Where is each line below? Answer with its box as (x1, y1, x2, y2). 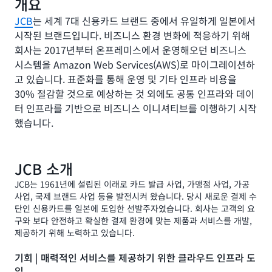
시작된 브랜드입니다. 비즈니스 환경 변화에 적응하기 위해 (15, 27, 250, 42)
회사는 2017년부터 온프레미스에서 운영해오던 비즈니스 (15, 42, 246, 57)
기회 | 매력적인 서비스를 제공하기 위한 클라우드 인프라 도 (15, 250, 256, 265)
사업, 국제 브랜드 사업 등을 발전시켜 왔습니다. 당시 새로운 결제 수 (15, 189, 257, 202)
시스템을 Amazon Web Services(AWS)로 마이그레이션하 (15, 56, 255, 72)
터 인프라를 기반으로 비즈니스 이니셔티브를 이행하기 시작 (15, 100, 257, 115)
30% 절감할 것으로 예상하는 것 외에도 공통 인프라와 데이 (15, 86, 254, 101)
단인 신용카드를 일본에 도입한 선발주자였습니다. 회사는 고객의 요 (15, 202, 255, 214)
